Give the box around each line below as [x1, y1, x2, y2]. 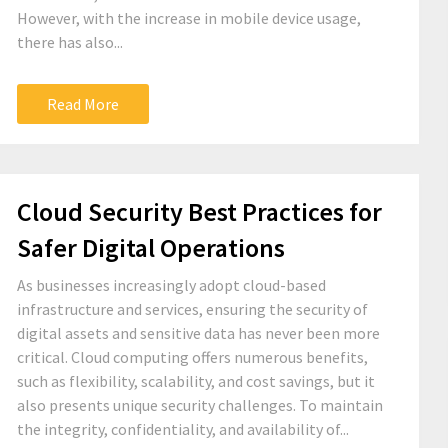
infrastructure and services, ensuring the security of [17, 299, 368, 319]
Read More [47, 94, 119, 114]
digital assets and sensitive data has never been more [17, 323, 380, 343]
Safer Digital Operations [17, 231, 285, 264]
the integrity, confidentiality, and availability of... [17, 419, 349, 439]
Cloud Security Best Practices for [17, 195, 382, 228]
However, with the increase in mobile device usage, [17, 8, 361, 28]
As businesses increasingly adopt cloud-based [17, 275, 326, 295]
